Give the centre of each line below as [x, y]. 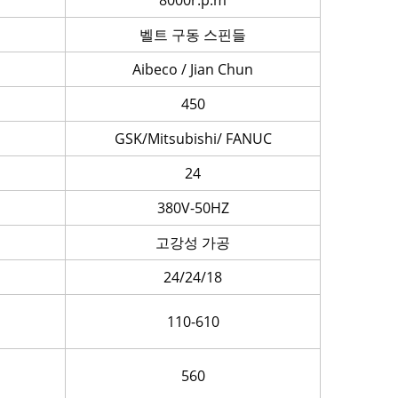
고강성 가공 [193, 243]
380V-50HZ [193, 208]
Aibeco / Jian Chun [193, 69]
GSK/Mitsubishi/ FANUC [193, 139]
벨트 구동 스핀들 [193, 35]
